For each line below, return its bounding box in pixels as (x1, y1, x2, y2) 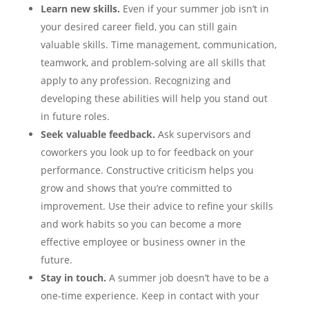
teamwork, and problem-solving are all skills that (40, 56, 266, 70)
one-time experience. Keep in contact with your (40, 289, 259, 303)
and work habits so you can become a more (40, 217, 241, 231)
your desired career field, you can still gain (40, 20, 237, 34)
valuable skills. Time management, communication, (40, 38, 277, 52)
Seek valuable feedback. (40, 128, 155, 141)
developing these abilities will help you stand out (40, 92, 268, 106)
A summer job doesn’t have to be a (106, 271, 269, 285)
